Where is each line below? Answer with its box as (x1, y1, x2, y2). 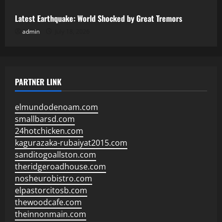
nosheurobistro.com (15, 173, 92, 184)
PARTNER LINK (15, 76, 61, 88)
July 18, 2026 (54, 27, 90, 36)
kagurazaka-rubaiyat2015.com (15, 137, 127, 148)
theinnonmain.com (15, 209, 86, 220)
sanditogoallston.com (15, 149, 96, 160)
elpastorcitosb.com (15, 185, 87, 196)
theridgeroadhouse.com (15, 161, 106, 172)
